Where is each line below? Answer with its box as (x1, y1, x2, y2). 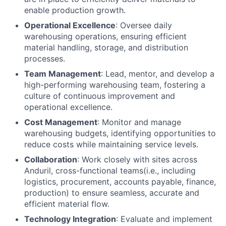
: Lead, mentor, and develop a (101, 69, 214, 79)
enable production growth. (24, 5, 126, 16)
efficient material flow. (24, 199, 109, 209)
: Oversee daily (116, 20, 172, 31)
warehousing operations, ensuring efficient (24, 31, 187, 42)
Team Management (24, 69, 101, 79)
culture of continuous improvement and (24, 91, 175, 101)
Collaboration (24, 154, 77, 165)
